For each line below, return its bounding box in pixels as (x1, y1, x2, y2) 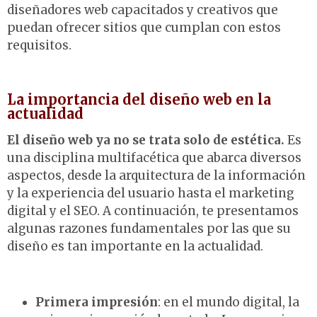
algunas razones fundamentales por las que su (7, 221, 291, 237)
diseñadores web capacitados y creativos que (7, 2, 278, 18)
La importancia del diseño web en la (7, 91, 271, 109)
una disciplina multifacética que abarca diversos (7, 150, 301, 166)
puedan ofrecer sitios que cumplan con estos (7, 20, 281, 36)
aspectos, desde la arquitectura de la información (7, 168, 306, 184)
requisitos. (7, 38, 71, 54)
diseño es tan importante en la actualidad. (7, 238, 263, 255)
